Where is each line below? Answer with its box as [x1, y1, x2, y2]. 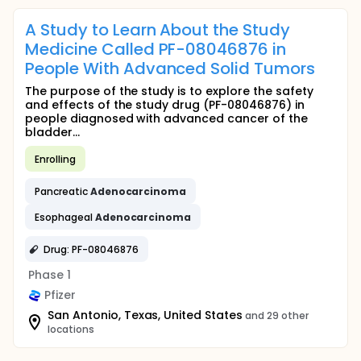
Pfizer [44, 287, 76, 303]
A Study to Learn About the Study [25, 19, 291, 41]
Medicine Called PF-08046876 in [25, 38, 287, 60]
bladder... [25, 124, 80, 140]
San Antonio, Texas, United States [48, 307, 243, 323]
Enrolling [35, 151, 76, 166]
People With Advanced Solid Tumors [25, 57, 316, 80]
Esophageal [35, 210, 95, 224]
